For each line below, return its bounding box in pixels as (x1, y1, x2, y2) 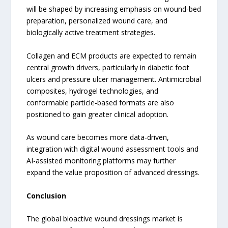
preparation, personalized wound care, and (26, 16, 168, 26)
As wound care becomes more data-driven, (26, 132, 169, 142)
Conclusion (26, 190, 67, 201)
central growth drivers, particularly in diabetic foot (26, 62, 190, 72)
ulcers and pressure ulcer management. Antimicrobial (26, 74, 202, 84)
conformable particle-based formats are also (26, 97, 175, 107)
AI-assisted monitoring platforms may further (26, 156, 176, 166)
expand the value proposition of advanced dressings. (26, 167, 200, 178)
